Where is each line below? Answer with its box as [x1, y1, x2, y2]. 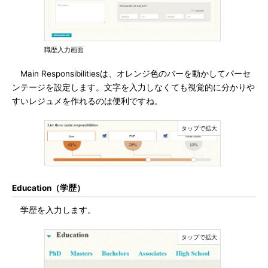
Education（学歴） [12, 183, 85, 193]
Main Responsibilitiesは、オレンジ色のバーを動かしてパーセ [12, 69, 251, 78]
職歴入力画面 [44, 45, 84, 54]
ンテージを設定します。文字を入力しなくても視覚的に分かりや [12, 83, 255, 92]
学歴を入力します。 [12, 205, 96, 215]
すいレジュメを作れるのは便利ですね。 [12, 96, 163, 106]
